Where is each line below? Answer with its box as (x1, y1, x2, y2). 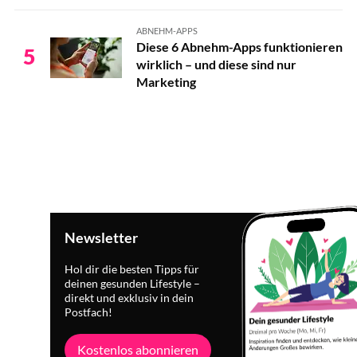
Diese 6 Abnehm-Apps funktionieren (135, 39, 343, 54)
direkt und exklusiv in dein (65, 292, 194, 304)
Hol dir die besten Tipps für (65, 263, 200, 276)
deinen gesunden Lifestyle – (65, 277, 201, 290)
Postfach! (65, 306, 113, 319)
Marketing (135, 74, 196, 89)
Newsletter (65, 229, 139, 246)
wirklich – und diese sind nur (135, 57, 296, 72)
